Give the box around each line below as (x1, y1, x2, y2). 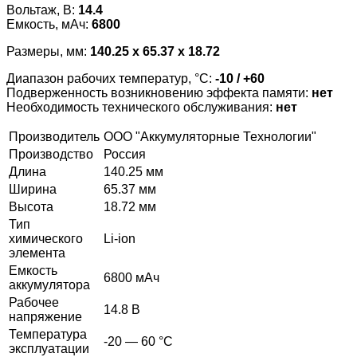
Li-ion (104, 231, 135, 245)
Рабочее (9, 295, 59, 309)
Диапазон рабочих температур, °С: (6, 71, 215, 85)
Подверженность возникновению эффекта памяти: (6, 85, 312, 100)
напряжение (9, 309, 82, 324)
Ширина (9, 182, 57, 196)
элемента (9, 245, 65, 260)
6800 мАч (104, 270, 159, 284)
